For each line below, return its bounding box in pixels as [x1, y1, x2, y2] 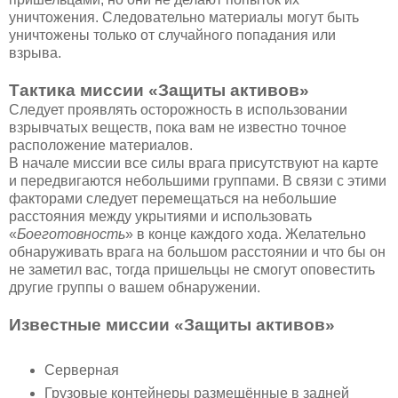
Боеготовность [17, 227, 125, 243]
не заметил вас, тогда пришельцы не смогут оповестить [9, 262, 375, 278]
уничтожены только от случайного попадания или [9, 28, 336, 44]
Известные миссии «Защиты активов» [9, 315, 335, 335]
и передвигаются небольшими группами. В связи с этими [9, 173, 386, 189]
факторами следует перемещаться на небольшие [9, 191, 337, 207]
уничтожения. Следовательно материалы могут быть [9, 10, 359, 26]
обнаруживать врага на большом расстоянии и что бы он [9, 244, 386, 260]
